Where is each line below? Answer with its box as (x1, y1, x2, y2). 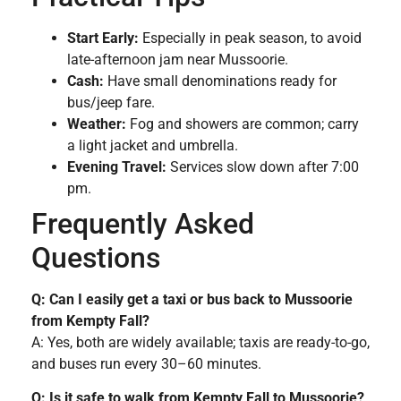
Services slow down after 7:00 (166, 158, 359, 175)
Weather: (67, 115, 126, 132)
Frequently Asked (31, 206, 254, 241)
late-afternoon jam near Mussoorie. (67, 50, 288, 68)
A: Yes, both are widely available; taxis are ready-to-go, (31, 333, 370, 351)
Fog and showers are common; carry (126, 115, 359, 132)
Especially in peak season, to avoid (139, 29, 362, 47)
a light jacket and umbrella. (67, 136, 238, 154)
